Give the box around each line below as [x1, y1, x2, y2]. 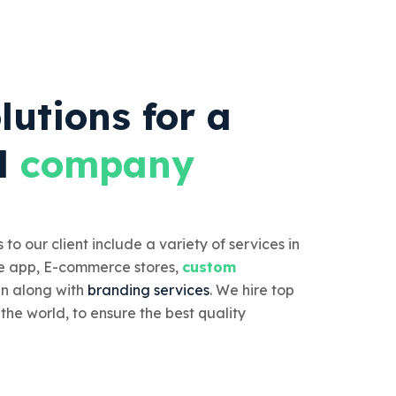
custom [182, 257, 236, 276]
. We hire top [209, 280, 294, 299]
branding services [88, 280, 209, 299]
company [20, 140, 194, 187]
